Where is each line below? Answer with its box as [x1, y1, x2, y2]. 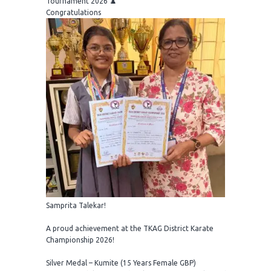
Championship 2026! [46, 236, 114, 244]
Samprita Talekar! [46, 201, 106, 210]
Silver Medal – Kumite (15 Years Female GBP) [46, 259, 196, 267]
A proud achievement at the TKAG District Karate [46, 224, 214, 233]
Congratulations [46, 8, 101, 17]
